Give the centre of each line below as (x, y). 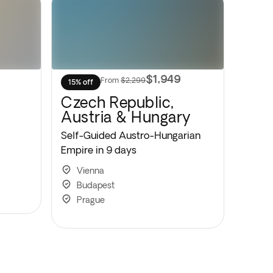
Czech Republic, (118, 102)
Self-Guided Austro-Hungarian (131, 135)
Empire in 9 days (99, 150)
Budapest (96, 185)
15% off (81, 82)
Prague (91, 200)
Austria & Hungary (126, 117)
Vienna (90, 171)
